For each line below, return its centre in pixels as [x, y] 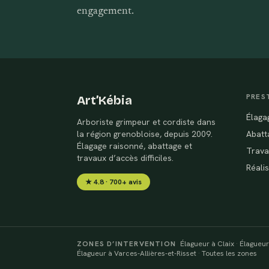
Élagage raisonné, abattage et [134, 146]
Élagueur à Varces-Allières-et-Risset [137, 253]
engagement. [105, 11]
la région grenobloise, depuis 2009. [145, 134]
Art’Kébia [104, 100]
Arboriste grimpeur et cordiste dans [146, 122]
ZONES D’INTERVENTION [126, 244]
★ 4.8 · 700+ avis [113, 182]
